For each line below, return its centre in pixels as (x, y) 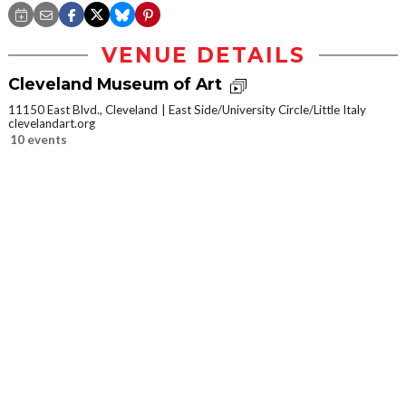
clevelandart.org (52, 123)
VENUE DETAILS (203, 56)
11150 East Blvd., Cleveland (83, 109)
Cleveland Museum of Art (117, 84)
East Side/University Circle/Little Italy (267, 109)
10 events (39, 139)
